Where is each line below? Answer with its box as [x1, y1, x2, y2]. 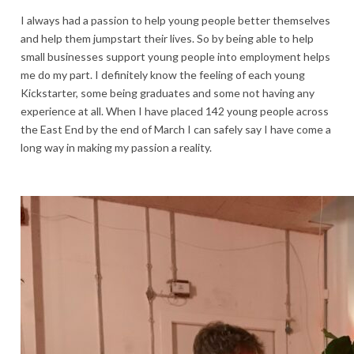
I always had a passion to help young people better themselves [21, 13, 330, 28]
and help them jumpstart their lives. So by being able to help [21, 32, 314, 46]
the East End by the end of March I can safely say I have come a [21, 122, 331, 137]
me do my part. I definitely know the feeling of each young [21, 68, 305, 82]
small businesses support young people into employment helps [21, 50, 330, 64]
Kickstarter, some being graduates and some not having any [21, 86, 314, 100]
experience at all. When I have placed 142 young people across [21, 104, 329, 119]
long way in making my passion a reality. [21, 141, 214, 155]
